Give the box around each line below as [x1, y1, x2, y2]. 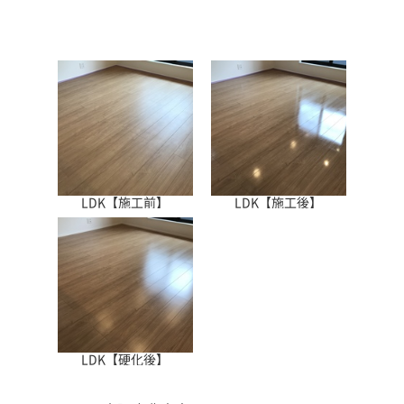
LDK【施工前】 [81, 193, 170, 211]
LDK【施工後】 [234, 193, 323, 211]
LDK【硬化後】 [81, 350, 170, 368]
